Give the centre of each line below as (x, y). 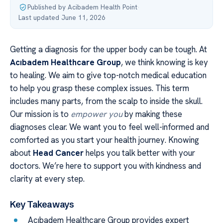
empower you (97, 114)
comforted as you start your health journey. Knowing (105, 140)
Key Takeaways (42, 204)
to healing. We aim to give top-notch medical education (108, 75)
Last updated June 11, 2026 (62, 17)
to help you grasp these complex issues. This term (100, 88)
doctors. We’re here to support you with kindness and (106, 166)
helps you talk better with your (139, 153)
